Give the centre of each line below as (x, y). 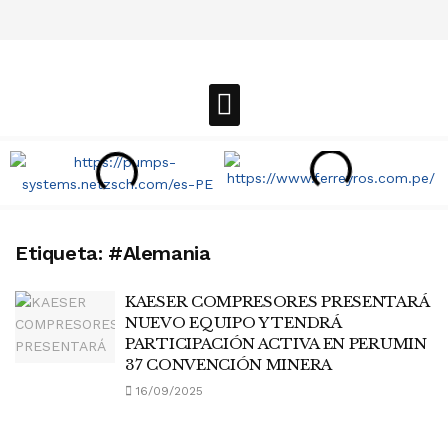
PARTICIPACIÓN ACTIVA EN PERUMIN (276, 343)
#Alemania (159, 253)
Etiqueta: (61, 253)
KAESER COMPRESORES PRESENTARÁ (277, 301)
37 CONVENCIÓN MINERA (228, 364)
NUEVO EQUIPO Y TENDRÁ (233, 322)
